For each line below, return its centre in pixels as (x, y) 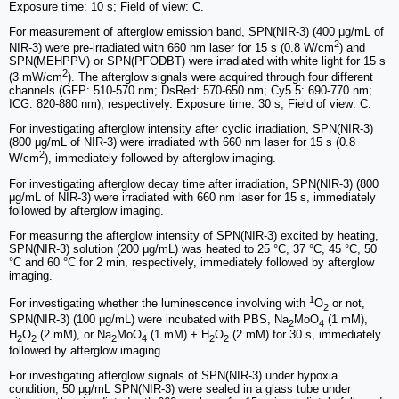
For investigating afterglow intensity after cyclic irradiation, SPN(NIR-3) (191, 129)
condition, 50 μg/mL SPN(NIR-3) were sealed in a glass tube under (180, 388)
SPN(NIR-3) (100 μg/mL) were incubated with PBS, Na (149, 319)
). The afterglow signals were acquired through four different (220, 77)
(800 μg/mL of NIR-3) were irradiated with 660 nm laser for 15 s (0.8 (182, 142)
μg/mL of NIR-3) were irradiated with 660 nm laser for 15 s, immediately (192, 197)
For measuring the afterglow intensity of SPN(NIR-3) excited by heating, (194, 235)
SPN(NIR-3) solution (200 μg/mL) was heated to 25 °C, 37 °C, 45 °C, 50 (193, 248)
